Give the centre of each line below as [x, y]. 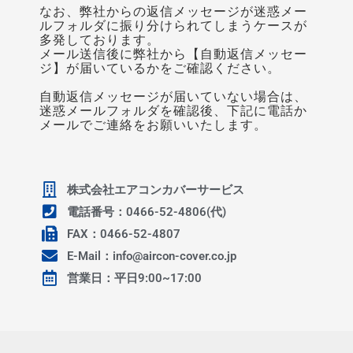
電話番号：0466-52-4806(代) [147, 212]
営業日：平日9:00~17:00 [134, 279]
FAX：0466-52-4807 [124, 234]
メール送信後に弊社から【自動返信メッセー [173, 54]
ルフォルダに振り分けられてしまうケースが [173, 26]
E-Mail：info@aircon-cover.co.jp [152, 256]
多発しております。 [100, 40]
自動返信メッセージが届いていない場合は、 [173, 97]
